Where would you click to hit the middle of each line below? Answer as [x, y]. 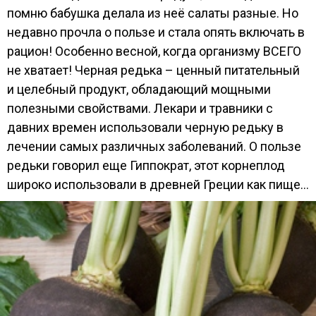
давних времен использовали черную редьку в [145, 127]
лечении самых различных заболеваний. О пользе [154, 146]
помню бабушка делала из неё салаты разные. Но [153, 13]
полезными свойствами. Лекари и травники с [140, 108]
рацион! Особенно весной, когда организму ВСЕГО [154, 51]
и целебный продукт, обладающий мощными [139, 89]
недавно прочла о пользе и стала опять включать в [156, 32]
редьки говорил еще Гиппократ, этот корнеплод [146, 165]
